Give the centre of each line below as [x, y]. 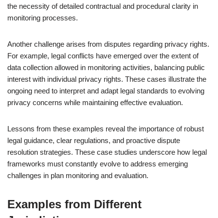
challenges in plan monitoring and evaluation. [78, 175]
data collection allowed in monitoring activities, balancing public [106, 67]
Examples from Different [74, 204]
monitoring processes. [43, 18]
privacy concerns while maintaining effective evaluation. [95, 102]
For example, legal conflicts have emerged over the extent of [103, 56]
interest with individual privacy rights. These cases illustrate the [107, 79]
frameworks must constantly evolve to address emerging [98, 164]
